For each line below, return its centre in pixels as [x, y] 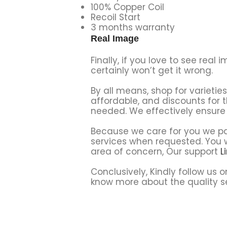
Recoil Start [115, 17]
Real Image [115, 38]
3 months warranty [133, 27]
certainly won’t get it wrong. [152, 70]
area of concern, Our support [155, 151]
